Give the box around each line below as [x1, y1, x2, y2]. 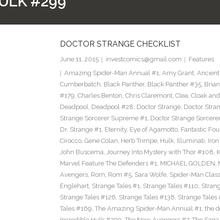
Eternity [104, 126, 127, 134]
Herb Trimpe [120, 137, 157, 145]
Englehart [59, 182, 89, 190]
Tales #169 [59, 205, 92, 213]
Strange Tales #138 [118, 193, 175, 201]
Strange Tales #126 [59, 193, 116, 201]
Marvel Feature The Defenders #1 [59, 160, 157, 167]
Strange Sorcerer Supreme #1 [59, 114, 147, 122]
